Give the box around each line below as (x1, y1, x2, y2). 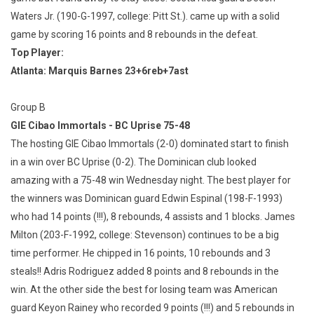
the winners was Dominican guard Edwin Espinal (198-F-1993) (11, 192, 282, 204)
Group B (11, 101, 46, 113)
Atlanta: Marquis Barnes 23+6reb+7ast (11, 64, 189, 76)
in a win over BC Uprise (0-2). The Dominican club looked (11, 156, 257, 168)
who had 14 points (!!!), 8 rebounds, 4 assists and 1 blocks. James (11, 210, 295, 222)
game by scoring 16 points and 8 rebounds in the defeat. (11, 28, 258, 40)
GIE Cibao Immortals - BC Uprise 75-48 (11, 119, 190, 131)
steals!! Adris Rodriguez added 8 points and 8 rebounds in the (11, 265, 279, 277)
